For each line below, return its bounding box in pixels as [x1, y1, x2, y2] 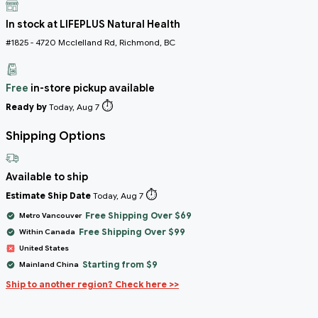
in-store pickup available [28, 81, 155, 94]
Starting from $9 [82, 258, 158, 270]
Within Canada [19, 226, 75, 236]
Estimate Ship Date [6, 190, 91, 201]
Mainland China [19, 259, 79, 269]
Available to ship [6, 170, 88, 183]
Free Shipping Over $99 [79, 226, 185, 237]
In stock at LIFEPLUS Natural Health [6, 17, 180, 31]
